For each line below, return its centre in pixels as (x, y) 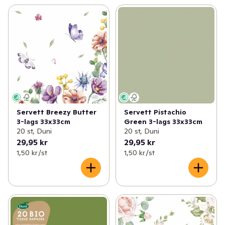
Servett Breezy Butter (57, 112)
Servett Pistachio (155, 112)
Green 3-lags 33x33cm (163, 122)
